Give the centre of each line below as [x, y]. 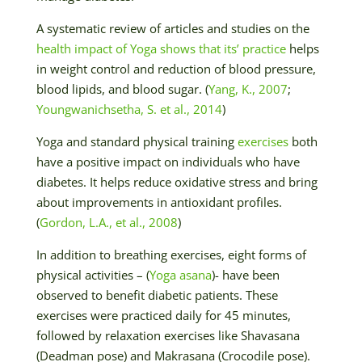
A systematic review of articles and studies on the [173, 28]
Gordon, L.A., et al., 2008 [108, 222]
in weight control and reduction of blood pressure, [176, 68]
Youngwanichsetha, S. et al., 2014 [129, 109]
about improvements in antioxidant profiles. [159, 202]
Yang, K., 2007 [248, 88]
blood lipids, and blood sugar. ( [122, 88]
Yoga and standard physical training [137, 141]
